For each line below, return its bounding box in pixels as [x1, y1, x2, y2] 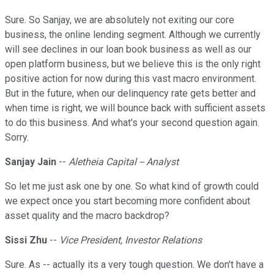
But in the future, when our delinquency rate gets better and [5, 87, 256, 100]
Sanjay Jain [5, 156, 56, 168]
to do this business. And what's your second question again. [5, 117, 259, 129]
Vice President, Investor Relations [59, 234, 202, 246]
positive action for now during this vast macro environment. [5, 73, 256, 85]
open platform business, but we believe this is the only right [5, 58, 261, 70]
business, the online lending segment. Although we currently [5, 29, 261, 41]
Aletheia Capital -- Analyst [68, 156, 179, 168]
